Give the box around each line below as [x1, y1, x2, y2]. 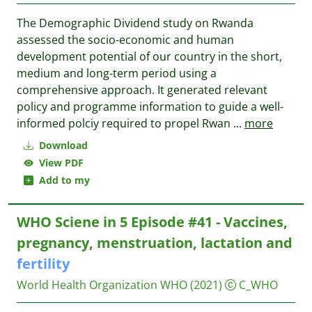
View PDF [33, 156, 84, 169]
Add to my [33, 173, 90, 187]
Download [36, 139, 88, 152]
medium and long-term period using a [17, 65, 217, 81]
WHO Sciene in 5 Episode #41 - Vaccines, [17, 212, 288, 231]
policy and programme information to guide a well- [17, 99, 283, 114]
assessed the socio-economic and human [17, 32, 234, 47]
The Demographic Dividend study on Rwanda [17, 15, 253, 31]
